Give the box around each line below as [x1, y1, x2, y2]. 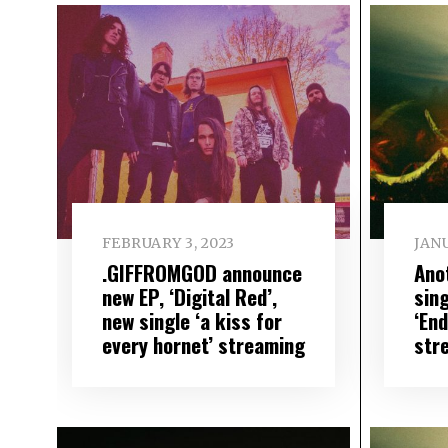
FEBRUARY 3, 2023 [101, 234, 235, 253]
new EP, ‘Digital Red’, [101, 281, 277, 313]
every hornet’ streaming [101, 329, 305, 361]
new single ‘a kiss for [101, 305, 282, 337]
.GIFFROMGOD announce [101, 257, 302, 289]
